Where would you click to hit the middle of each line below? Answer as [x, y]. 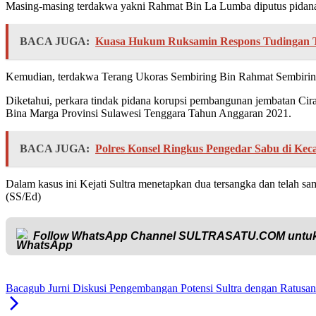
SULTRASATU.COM [232, 236]
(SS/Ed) [23, 197]
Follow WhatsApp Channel [106, 236]
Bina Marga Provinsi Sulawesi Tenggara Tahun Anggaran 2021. [148, 114]
